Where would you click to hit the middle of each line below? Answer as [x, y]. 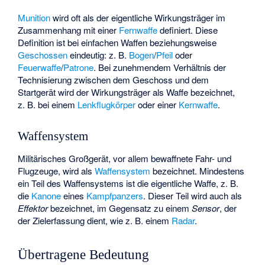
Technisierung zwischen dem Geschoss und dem [114, 80]
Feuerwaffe [40, 67]
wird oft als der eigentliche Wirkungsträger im [138, 18]
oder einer [157, 105]
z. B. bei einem [48, 105]
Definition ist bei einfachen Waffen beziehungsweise [117, 43]
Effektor [33, 208]
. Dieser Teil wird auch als [193, 195]
